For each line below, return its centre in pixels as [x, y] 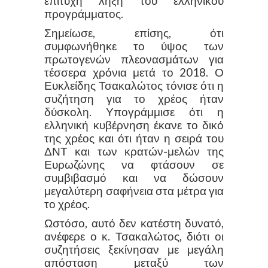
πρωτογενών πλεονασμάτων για [134, 59]
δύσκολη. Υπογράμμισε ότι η [134, 112]
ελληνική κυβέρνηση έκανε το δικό [134, 125]
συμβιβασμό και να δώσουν [134, 177]
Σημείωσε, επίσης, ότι [134, 33]
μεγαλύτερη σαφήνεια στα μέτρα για [134, 191]
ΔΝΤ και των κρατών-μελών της [134, 151]
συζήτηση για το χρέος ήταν [134, 98]
